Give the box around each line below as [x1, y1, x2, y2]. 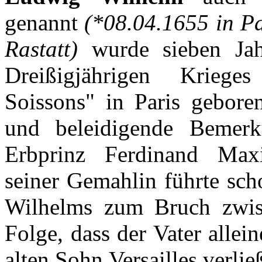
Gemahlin [67, 168, 157, 194]
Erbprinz [5, 142, 85, 167]
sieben [163, 36, 222, 62]
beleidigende [56, 115, 174, 141]
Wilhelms [5, 194, 92, 220]
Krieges [180, 63, 251, 88]
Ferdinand [85, 142, 218, 167]
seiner [5, 168, 67, 194]
